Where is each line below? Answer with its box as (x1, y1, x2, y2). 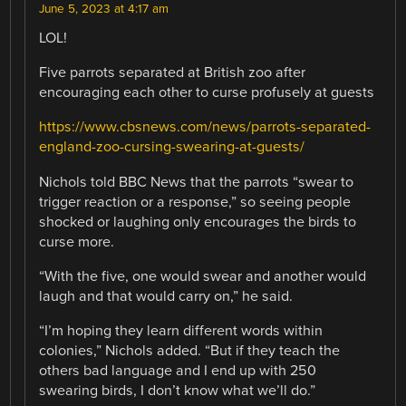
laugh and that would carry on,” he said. (39, 286, 294, 305)
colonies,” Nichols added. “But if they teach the (39, 341, 341, 360)
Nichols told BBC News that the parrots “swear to (39, 172, 354, 191)
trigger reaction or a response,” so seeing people (39, 192, 352, 211)
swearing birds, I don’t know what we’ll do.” (39, 381, 316, 400)
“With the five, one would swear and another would (39, 266, 367, 285)
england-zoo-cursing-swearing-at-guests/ (39, 138, 305, 157)
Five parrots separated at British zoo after (39, 63, 306, 82)
